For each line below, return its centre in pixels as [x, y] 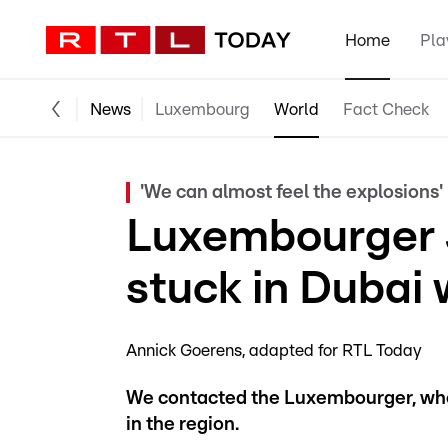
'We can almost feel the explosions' [291, 192]
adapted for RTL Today [335, 350]
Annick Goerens [184, 350]
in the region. [182, 424]
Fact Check [386, 109]
